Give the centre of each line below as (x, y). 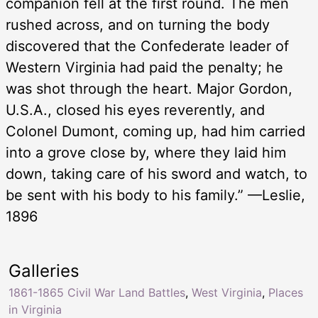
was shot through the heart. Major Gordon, (149, 89)
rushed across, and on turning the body (138, 25)
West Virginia (227, 293)
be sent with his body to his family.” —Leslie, (155, 196)
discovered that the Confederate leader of (147, 46)
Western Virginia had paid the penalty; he (144, 68)
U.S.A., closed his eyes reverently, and (135, 110)
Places (286, 293)
